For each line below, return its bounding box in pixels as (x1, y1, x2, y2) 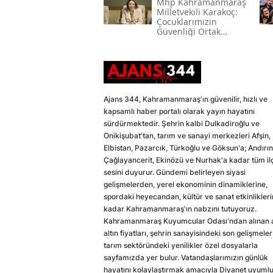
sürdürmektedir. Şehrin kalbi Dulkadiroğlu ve (104, 119, 260, 128)
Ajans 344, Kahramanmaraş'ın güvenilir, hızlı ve (104, 94, 268, 104)
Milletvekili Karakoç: (156, 5, 238, 18)
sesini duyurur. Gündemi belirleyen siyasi (104, 168, 246, 177)
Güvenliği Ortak (156, 25, 221, 37)
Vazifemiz (156, 35, 196, 47)
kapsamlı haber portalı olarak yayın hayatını (104, 107, 255, 116)
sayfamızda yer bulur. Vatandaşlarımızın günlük (104, 253, 268, 262)
